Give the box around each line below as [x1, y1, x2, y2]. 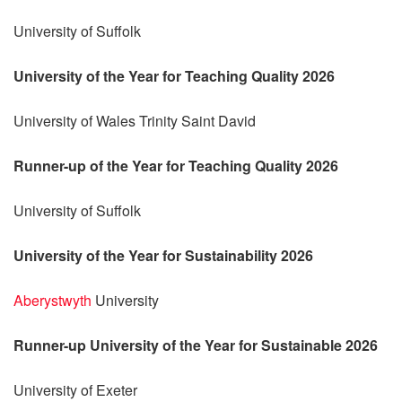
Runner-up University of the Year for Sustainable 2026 [13, 334, 378, 355]
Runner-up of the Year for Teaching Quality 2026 [13, 154, 338, 176]
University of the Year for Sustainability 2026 [13, 244, 313, 266]
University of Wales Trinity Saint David [13, 109, 256, 131]
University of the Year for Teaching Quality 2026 [13, 65, 335, 86]
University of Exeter [13, 379, 137, 400]
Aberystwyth [13, 289, 92, 310]
